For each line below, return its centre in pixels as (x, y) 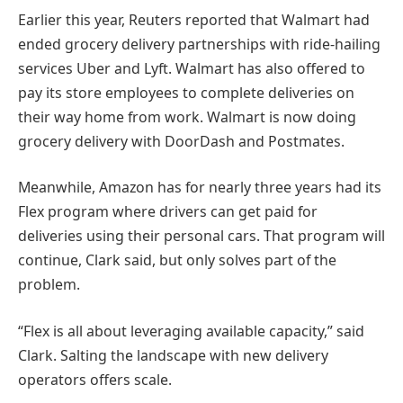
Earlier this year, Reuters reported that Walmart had (194, 19)
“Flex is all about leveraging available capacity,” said (191, 331)
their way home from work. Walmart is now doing (187, 116)
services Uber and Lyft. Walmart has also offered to (192, 68)
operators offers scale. (95, 379)
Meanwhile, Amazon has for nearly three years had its (200, 188)
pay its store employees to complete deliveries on (186, 92)
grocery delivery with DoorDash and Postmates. (181, 141)
